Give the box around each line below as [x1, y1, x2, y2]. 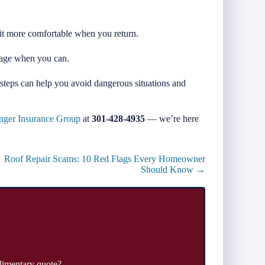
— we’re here [145, 113, 199, 124]
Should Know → [140, 164, 205, 174]
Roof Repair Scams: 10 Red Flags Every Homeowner [4, 153, 205, 164]
